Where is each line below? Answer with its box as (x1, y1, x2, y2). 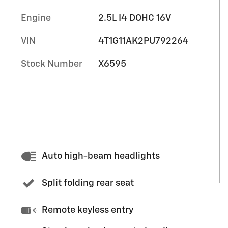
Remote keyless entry (42, 206, 133, 215)
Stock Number (21, 59, 82, 69)
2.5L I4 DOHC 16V (98, 13, 171, 23)
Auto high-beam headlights (42, 152, 160, 161)
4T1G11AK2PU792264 (98, 36, 189, 46)
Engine (21, 13, 51, 23)
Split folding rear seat (42, 179, 134, 188)
